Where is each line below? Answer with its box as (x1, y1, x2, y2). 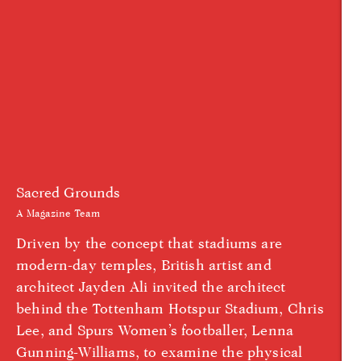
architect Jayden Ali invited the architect (16, 277, 286, 295)
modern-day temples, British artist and (16, 255, 272, 273)
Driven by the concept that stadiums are (16, 234, 283, 251)
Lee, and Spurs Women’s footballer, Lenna (16, 321, 294, 338)
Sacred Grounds (16, 183, 120, 201)
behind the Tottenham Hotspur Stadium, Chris (16, 299, 324, 317)
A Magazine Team (16, 205, 100, 219)
